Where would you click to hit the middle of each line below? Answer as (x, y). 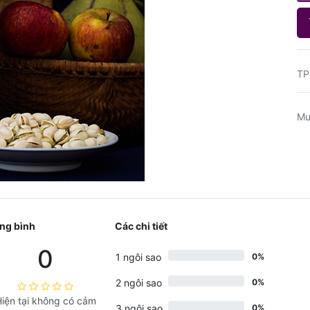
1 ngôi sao (138, 257)
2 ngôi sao (138, 283)
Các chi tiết (141, 226)
